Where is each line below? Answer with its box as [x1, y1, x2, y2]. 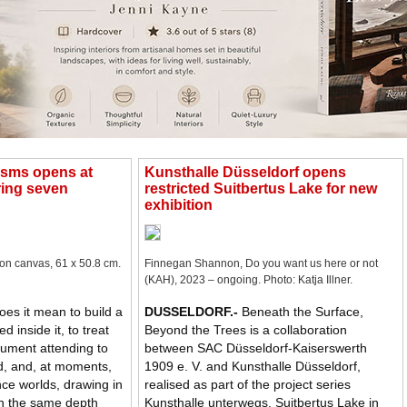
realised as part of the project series [144, 377, 351, 392]
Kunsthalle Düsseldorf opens [144, 164, 346, 180]
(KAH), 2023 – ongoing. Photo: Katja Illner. [144, 273, 352, 287]
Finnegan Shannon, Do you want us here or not [144, 257, 378, 271]
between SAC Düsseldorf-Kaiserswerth [144, 341, 367, 356]
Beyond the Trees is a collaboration [144, 323, 347, 338]
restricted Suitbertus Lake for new [144, 181, 377, 196]
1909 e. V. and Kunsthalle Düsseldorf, [144, 359, 361, 374]
